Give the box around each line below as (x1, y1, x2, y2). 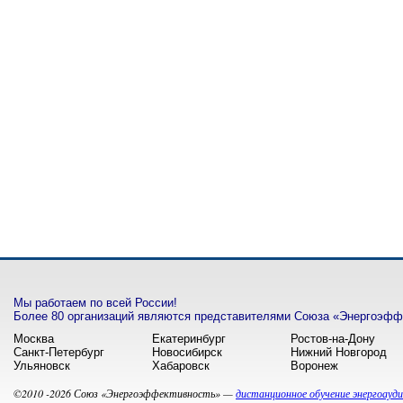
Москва (13, 332, 54, 345)
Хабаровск (152, 359, 210, 372)
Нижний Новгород (291, 345, 387, 359)
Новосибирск (152, 345, 222, 359)
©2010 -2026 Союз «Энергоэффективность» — (13, 386, 236, 400)
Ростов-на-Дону (291, 332, 375, 345)
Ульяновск (13, 359, 70, 372)
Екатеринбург (152, 332, 226, 345)
